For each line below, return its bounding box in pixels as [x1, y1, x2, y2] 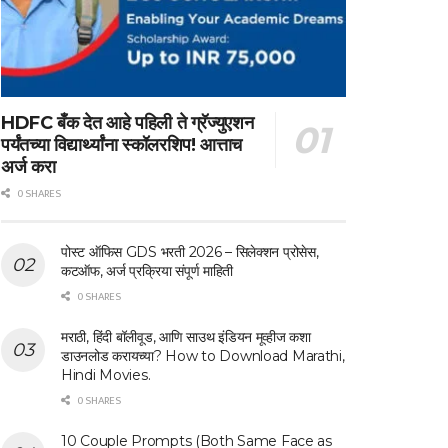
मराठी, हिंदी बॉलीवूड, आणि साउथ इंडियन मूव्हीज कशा [61, 327, 311, 346]
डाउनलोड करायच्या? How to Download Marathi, [61, 346, 345, 365]
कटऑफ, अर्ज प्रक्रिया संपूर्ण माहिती [61, 261, 237, 280]
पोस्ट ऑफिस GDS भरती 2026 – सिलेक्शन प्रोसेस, [61, 242, 319, 261]
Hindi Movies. [61, 365, 151, 384]
